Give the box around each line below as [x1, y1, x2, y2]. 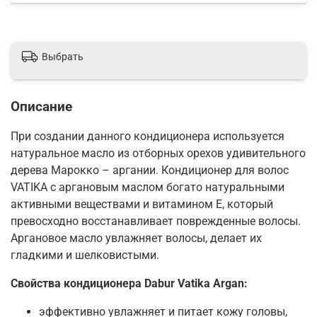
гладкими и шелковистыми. [11, 248, 159, 262]
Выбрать [42, 50, 83, 62]
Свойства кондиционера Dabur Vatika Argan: [11, 276, 248, 290]
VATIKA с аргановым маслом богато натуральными [11, 180, 284, 194]
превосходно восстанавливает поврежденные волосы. [11, 214, 301, 228]
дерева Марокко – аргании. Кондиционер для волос [11, 163, 289, 177]
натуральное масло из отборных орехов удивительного [11, 146, 306, 160]
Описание [11, 98, 72, 115]
